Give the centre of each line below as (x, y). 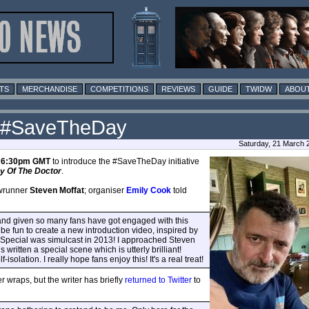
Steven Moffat (57, 190)
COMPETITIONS (119, 89)
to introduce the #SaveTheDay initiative (125, 161)
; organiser (105, 190)
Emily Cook (149, 190)
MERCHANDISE (50, 89)
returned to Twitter (158, 280)
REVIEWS (178, 89)
